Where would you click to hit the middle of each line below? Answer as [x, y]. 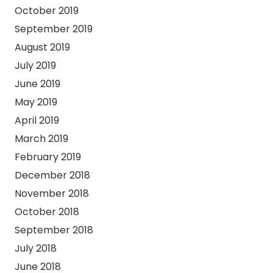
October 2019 [47, 11]
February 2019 [48, 157]
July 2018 [36, 249]
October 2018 [47, 212]
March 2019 [41, 139]
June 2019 [37, 84]
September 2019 [54, 29]
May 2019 [36, 102]
